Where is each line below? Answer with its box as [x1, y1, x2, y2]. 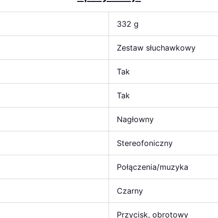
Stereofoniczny [117, 138, 173, 148]
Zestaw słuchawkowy [117, 42, 196, 53]
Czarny [117, 185, 143, 196]
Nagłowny [117, 114, 154, 124]
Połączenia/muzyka [117, 162, 188, 172]
